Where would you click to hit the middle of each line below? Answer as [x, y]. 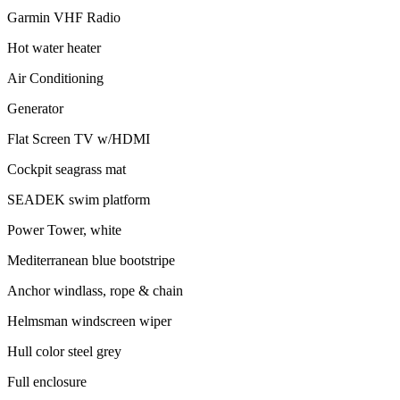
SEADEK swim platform [79, 199]
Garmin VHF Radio [64, 17]
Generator [35, 108]
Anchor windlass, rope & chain [95, 290]
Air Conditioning [55, 78]
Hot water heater [54, 47]
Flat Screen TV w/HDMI [79, 138]
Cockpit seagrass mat [67, 169]
